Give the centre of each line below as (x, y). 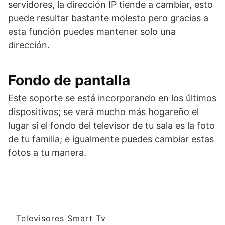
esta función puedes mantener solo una (92, 31)
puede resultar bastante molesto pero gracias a (108, 18)
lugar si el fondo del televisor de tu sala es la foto (111, 125)
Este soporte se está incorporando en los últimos (112, 98)
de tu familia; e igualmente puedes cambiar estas (111, 139)
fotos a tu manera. (47, 152)
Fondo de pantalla (69, 80)
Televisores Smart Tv (61, 218)
